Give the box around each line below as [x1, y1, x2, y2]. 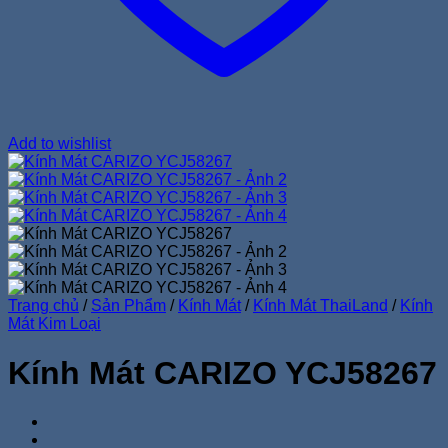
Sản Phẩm [91, 297, 166, 315]
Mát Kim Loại [8, 315, 101, 333]
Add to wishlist [8, 135, 111, 153]
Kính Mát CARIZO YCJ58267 [8, 354, 437, 391]
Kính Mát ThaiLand [253, 297, 388, 315]
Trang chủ [8, 297, 79, 315]
